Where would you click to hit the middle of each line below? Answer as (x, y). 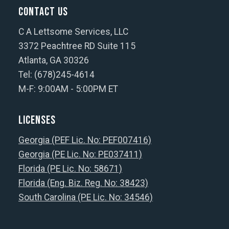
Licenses (37, 120)
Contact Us (43, 12)
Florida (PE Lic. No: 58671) (70, 169)
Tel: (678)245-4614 (56, 75)
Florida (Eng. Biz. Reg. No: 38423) (83, 183)
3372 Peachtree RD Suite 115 (77, 46)
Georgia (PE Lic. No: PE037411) (80, 154)
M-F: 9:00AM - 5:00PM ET (68, 89)
